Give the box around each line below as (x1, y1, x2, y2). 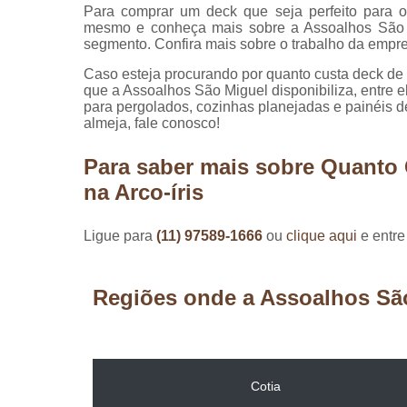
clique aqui (286, 227, 357, 243)
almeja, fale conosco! (84, 114, 220, 131)
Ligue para (84, 227, 156, 243)
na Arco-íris (84, 179, 203, 204)
